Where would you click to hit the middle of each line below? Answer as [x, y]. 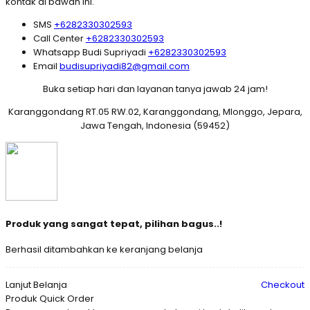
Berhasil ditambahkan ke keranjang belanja [104, 249]
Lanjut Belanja [36, 284]
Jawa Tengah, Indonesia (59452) [155, 126]
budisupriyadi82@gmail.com [125, 66]
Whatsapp [58, 53]
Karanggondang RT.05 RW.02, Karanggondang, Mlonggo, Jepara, [155, 112]
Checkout [283, 284]
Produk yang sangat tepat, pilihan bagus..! [114, 224]
